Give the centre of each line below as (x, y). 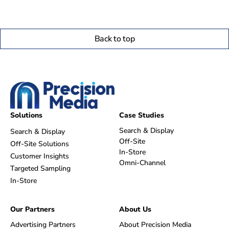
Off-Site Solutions (40, 144)
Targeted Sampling (40, 168)
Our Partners (32, 209)
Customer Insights (40, 156)
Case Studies (141, 115)
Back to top (114, 39)
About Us (135, 209)
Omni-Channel (142, 163)
